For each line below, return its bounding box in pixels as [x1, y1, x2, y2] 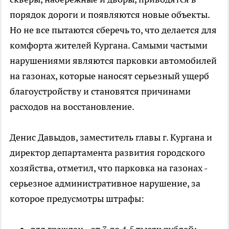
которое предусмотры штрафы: [10, 192, 144, 204]
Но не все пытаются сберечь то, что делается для [10, 24, 217, 36]
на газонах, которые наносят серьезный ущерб [10, 70, 209, 82]
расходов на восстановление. [10, 100, 134, 112]
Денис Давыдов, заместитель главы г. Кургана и [10, 131, 212, 143]
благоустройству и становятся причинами [10, 85, 191, 97]
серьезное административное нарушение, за [10, 177, 200, 189]
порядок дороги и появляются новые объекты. [10, 8, 210, 20]
